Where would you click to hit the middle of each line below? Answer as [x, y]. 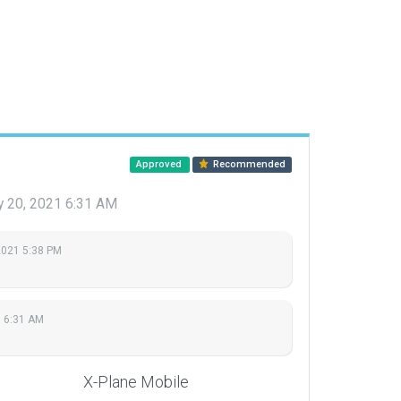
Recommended [248, 164]
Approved [160, 164]
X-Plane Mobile [136, 382]
